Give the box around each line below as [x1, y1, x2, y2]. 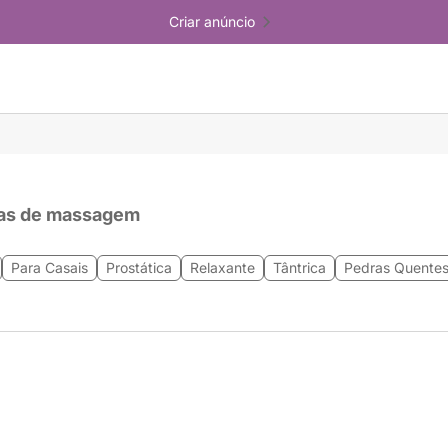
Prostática [106, 259, 172, 276]
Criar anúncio [169, 13, 255, 30]
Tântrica [273, 259, 326, 276]
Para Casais [11, 259, 88, 276]
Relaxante [190, 259, 255, 276]
